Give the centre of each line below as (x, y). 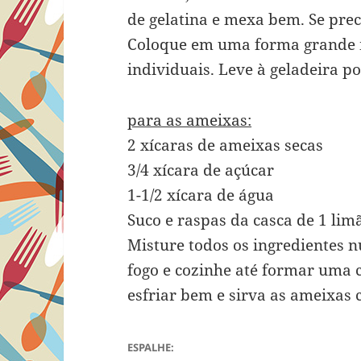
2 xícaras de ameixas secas (226, 145)
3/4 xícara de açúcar (201, 170)
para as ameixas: (190, 120)
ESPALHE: (151, 347)
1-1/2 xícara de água (201, 195)
